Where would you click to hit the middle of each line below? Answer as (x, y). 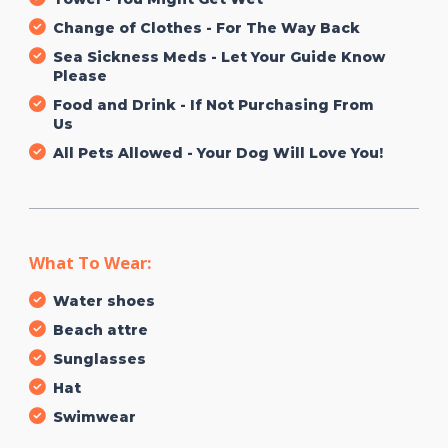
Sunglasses (99, 358)
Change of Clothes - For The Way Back (206, 27)
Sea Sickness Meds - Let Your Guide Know (219, 56)
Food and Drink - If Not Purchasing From (213, 104)
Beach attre (100, 329)
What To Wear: (90, 262)
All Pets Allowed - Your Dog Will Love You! (218, 152)
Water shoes (104, 300)
